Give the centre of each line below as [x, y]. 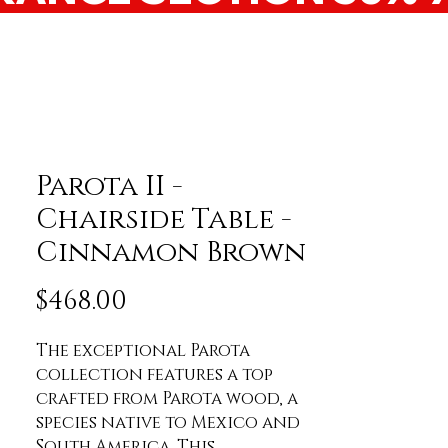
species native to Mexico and [168, 423]
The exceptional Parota [143, 351]
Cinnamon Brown [171, 253]
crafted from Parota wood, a [167, 399]
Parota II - [109, 187]
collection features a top [154, 375]
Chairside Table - [164, 220]
